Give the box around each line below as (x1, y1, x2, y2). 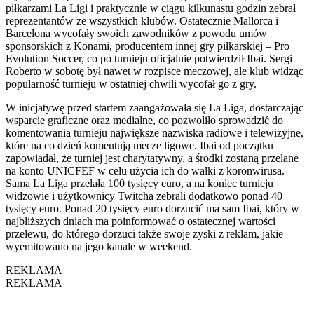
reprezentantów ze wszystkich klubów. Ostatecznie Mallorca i (6, 14, 278, 27)
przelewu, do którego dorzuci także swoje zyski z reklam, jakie (6, 227, 283, 240)
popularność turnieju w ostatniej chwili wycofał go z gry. (6, 77, 257, 90)
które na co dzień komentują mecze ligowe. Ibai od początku (6, 139, 273, 151)
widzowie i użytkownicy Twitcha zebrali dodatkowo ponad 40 (6, 189, 282, 202)
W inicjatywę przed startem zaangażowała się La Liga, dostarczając (6, 101, 303, 114)
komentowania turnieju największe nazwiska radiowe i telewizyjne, (6, 126, 303, 139)
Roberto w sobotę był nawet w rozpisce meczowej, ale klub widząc (6, 64, 303, 77)
